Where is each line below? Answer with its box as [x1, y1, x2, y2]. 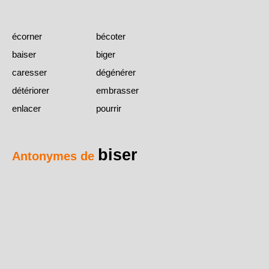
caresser [12, 67, 47, 78]
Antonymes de [12, 150, 98, 163]
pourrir [96, 103, 121, 114]
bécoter [96, 31, 125, 42]
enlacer [12, 103, 41, 114]
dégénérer [96, 67, 136, 78]
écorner [12, 31, 42, 42]
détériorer [12, 85, 49, 96]
